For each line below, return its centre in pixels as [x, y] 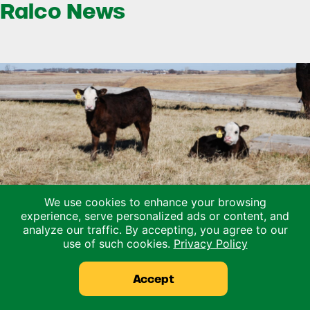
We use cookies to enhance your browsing [155, 202]
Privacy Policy [210, 244]
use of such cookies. [118, 244]
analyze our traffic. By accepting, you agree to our [155, 230]
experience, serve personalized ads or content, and [155, 216]
